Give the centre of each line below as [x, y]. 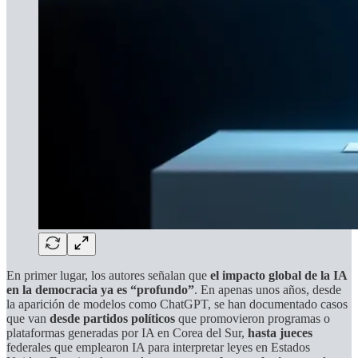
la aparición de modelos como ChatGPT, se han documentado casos [177, 304]
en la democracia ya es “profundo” [100, 289]
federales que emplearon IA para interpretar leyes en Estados [158, 347]
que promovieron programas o [253, 318]
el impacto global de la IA [278, 275]
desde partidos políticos [112, 318]
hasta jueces [280, 332]
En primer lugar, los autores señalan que [108, 275]
